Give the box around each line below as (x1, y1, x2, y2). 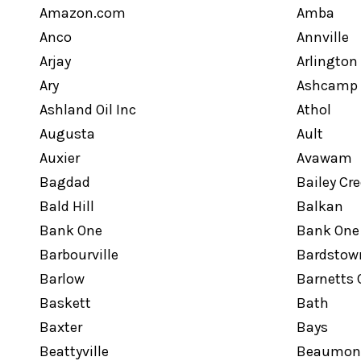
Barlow (39, 270, 85, 288)
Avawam (296, 149, 352, 167)
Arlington (296, 52, 358, 70)
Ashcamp (296, 77, 358, 94)
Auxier (39, 149, 80, 167)
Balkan (296, 197, 343, 215)
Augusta (39, 125, 95, 143)
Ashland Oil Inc (39, 101, 136, 118)
